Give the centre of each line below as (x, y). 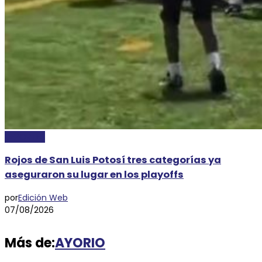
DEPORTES (25, 137)
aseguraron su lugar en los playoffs (94, 175)
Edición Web (43, 197)
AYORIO (80, 243)
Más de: (30, 243)
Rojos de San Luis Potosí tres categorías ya (113, 160)
